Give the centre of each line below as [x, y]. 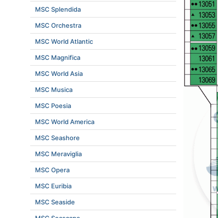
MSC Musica [54, 90]
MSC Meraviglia [58, 154]
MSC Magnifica [58, 57]
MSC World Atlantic [64, 41]
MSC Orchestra [58, 25]
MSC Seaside [55, 202]
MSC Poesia [53, 106]
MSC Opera [52, 170]
